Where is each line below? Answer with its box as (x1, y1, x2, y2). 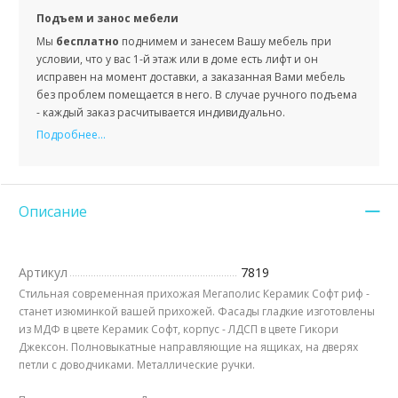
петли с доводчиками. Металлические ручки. (19, 357, 255, 373)
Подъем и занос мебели (36, 11, 179, 27)
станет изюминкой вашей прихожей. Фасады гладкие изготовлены (19, 304, 375, 320)
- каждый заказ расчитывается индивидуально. (36, 105, 285, 121)
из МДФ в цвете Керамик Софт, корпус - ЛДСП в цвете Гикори (19, 322, 338, 338)
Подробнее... (36, 127, 106, 143)
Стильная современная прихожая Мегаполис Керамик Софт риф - (19, 286, 370, 302)
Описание (19, 202, 87, 222)
